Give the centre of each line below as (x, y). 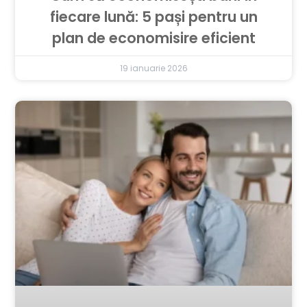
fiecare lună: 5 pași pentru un (153, 17)
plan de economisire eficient (153, 38)
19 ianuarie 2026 (153, 69)
